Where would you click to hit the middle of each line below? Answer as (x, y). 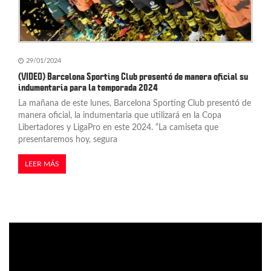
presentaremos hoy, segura (68, 139)
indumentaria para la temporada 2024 (88, 87)
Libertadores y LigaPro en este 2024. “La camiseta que (118, 127)
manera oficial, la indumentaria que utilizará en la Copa (120, 115)
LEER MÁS (42, 164)
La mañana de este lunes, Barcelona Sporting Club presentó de (135, 103)
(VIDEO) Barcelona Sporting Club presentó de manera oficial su (133, 77)
